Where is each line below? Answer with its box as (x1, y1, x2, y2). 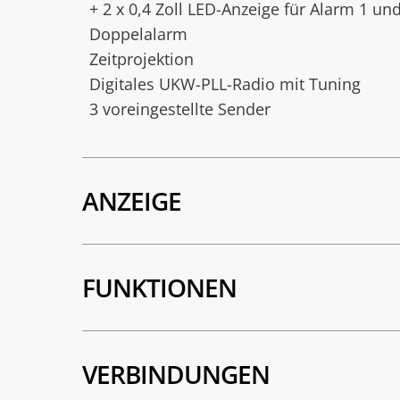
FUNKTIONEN (82, 271, 237, 304)
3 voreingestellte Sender (89, 98, 271, 120)
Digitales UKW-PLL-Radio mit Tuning (89, 73, 361, 95)
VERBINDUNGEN (82, 357, 270, 391)
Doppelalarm (89, 23, 187, 45)
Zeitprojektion (89, 48, 194, 70)
